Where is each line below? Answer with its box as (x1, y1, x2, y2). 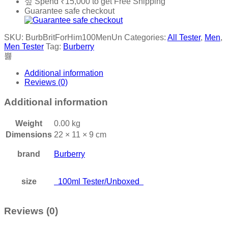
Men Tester (4, 42, 44, 51)
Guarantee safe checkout (24, 7, 115, 16)
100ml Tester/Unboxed (54, 177, 144, 186)
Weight (15, 119, 42, 128)
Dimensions (6, 130, 52, 139)
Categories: (124, 33, 167, 42)
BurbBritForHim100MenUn (25, 33, 122, 42)
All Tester (167, 33, 201, 42)
